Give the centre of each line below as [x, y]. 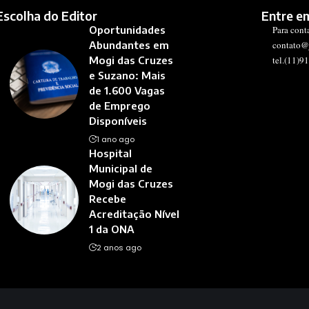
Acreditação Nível [134, 214]
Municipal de [120, 169]
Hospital [110, 153]
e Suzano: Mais [127, 76]
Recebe [107, 199]
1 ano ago [115, 140]
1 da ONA [111, 229]
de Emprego [119, 106]
